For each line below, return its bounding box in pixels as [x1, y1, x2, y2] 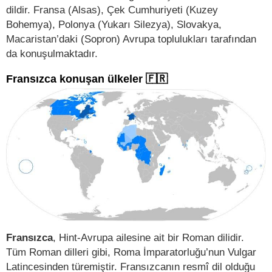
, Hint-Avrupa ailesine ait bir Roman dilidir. [53, 231, 244, 243]
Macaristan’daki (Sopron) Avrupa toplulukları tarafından [6, 32, 256, 45]
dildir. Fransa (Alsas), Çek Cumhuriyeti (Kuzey [6, 3, 218, 16]
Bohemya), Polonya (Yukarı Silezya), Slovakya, [6, 18, 222, 30]
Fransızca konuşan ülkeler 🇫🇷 [6, 72, 168, 85]
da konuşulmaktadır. [6, 47, 98, 59]
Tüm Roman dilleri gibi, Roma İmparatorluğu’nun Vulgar [6, 245, 256, 258]
